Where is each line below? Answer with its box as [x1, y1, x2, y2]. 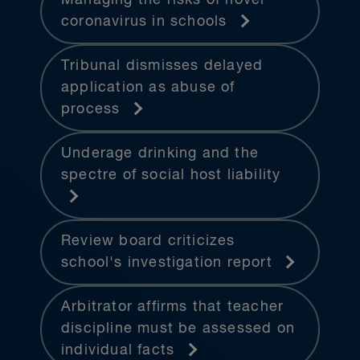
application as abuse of [61, 80, 235, 95]
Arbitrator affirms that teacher [61, 299, 284, 314]
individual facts [61, 342, 180, 358]
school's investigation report [61, 255, 277, 270]
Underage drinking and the [61, 145, 259, 161]
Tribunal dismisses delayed [61, 58, 264, 73]
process [61, 101, 125, 117]
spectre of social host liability [61, 167, 281, 182]
